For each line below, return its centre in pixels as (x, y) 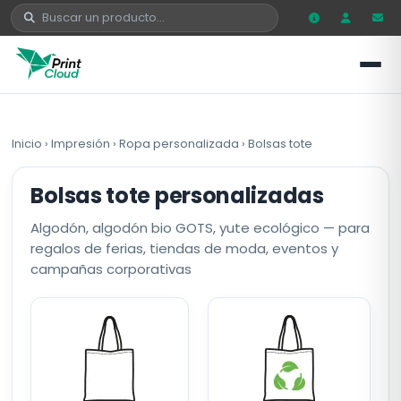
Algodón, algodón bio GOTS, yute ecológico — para (200, 228)
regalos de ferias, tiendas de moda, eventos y (185, 248)
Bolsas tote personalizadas (177, 196)
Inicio (27, 144)
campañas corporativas (111, 269)
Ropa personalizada (179, 144)
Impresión (81, 144)
